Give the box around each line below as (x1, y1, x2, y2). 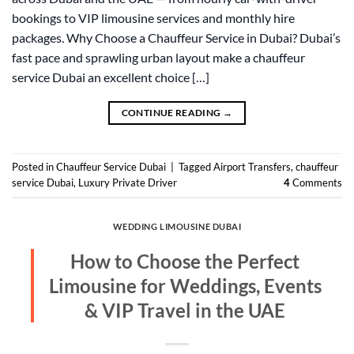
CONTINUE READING (121, 106, 223, 119)
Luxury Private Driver (78, 176, 177, 190)
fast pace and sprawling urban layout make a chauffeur (12, 49, 305, 65)
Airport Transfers (213, 160, 291, 174)
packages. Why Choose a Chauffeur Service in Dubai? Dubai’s (12, 29, 341, 45)
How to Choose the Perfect (70, 250, 299, 273)
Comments (290, 176, 342, 190)
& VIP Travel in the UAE (85, 299, 285, 322)
